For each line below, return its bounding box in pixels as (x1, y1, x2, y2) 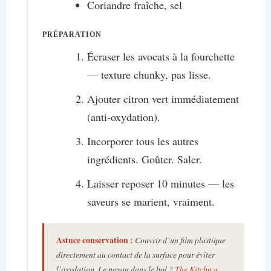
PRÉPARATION (42, 31, 102, 39)
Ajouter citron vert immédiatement (87, 91, 239, 106)
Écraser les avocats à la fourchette (87, 49, 235, 64)
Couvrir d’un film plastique (132, 233, 226, 246)
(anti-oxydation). (87, 109, 160, 125)
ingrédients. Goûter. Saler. (87, 152, 202, 167)
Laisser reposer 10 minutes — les (87, 176, 234, 191)
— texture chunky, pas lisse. (87, 67, 211, 82)
